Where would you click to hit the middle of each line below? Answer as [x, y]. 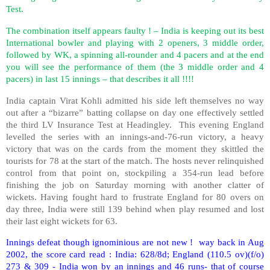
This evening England [221, 124]
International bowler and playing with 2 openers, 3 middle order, [135, 42]
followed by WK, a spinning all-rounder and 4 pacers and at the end [135, 54]
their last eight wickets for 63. [62, 221]
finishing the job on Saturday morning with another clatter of [135, 184]
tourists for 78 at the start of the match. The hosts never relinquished [135, 160]
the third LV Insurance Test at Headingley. [91, 124]
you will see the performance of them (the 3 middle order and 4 [135, 66]
